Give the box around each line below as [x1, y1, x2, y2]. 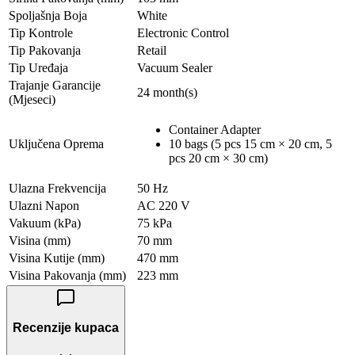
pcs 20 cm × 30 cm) [169, 151, 268, 165]
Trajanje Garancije [9, 78, 101, 92]
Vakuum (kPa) [9, 216, 81, 230]
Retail [137, 43, 166, 57]
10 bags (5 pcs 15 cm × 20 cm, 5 [169, 136, 332, 151]
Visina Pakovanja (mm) [9, 268, 126, 282]
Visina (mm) [9, 233, 71, 247]
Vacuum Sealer [137, 60, 212, 74]
